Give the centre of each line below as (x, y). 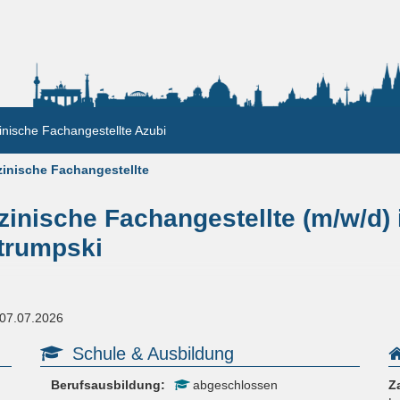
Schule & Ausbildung (153, 354)
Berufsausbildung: (108, 385)
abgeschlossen (233, 385)
